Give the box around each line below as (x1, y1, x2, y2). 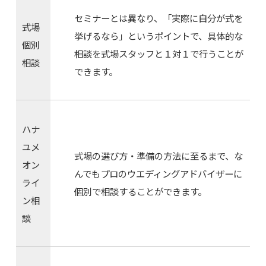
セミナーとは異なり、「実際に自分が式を (74, 11, 243, 25)
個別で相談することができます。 (74, 185, 207, 198)
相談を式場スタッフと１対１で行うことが (74, 47, 243, 61)
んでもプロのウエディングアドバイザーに (74, 167, 242, 180)
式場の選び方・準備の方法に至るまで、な (74, 149, 243, 163)
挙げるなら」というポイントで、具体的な (74, 29, 243, 43)
